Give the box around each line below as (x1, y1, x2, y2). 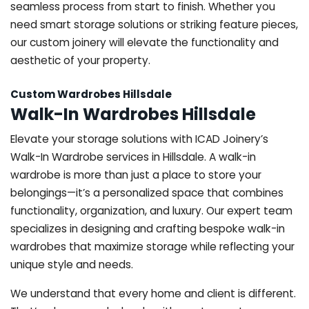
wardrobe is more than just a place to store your (10, 167, 261, 182)
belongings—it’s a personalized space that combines (10, 185, 283, 200)
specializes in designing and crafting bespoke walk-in (10, 221, 285, 236)
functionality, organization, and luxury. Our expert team (10, 203, 292, 218)
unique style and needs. (10, 257, 133, 272)
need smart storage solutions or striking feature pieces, (10, 17, 298, 32)
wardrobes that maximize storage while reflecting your (10, 239, 295, 254)
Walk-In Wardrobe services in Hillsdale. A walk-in (10, 149, 256, 164)
